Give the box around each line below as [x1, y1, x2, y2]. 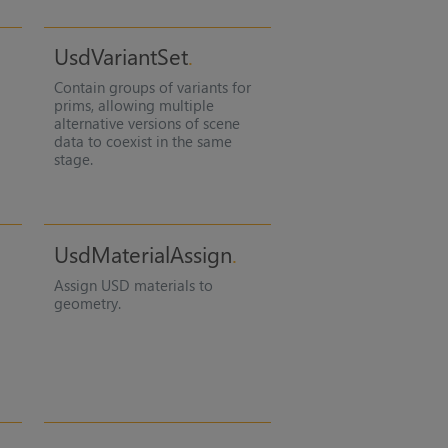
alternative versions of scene [53, 113, 240, 134]
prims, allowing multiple [53, 95, 214, 116]
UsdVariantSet [53, 41, 188, 72]
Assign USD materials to [53, 274, 213, 295]
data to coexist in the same [53, 131, 232, 152]
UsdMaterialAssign [53, 238, 232, 269]
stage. [53, 149, 93, 170]
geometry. [53, 292, 121, 313]
